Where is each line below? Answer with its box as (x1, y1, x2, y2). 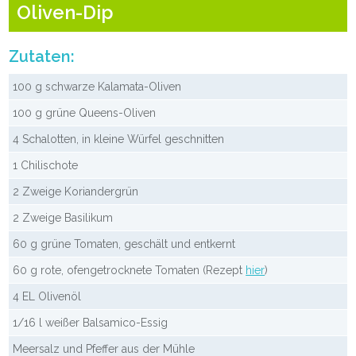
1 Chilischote (13, 158, 79, 172)
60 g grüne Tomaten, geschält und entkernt (13, 237, 236, 250)
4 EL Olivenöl (13, 289, 82, 303)
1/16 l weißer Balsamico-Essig (13, 315, 168, 329)
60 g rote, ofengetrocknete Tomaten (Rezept (13, 263, 246, 277)
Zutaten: (9, 46, 75, 66)
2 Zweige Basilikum (13, 211, 114, 224)
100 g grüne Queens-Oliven (13, 106, 157, 119)
